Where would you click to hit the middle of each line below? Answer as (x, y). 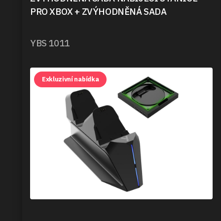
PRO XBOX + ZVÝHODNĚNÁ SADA (98, 11)
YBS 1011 (50, 43)
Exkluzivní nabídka (71, 79)
